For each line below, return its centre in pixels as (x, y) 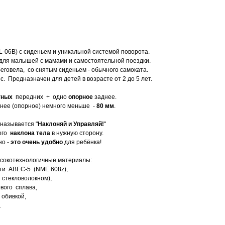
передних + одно (40, 97)
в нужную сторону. (77, 133)
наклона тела (30, 133)
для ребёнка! (82, 142)
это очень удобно (37, 142)
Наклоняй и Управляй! (71, 124)
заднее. (105, 97)
